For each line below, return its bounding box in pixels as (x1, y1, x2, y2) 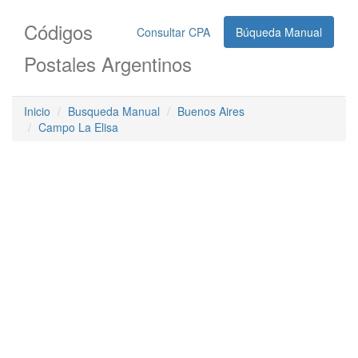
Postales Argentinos (24, 50, 192, 78)
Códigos (24, 18, 93, 46)
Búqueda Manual (236, 24, 322, 40)
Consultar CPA (137, 24, 210, 40)
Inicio (24, 103, 50, 119)
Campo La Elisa (38, 119, 118, 135)
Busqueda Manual (68, 103, 160, 119)
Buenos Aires (177, 103, 245, 119)
